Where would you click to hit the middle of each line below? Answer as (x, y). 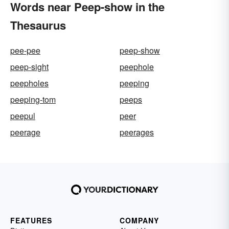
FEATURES (31, 220)
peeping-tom (33, 99)
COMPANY (139, 220)
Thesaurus (38, 25)
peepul (23, 116)
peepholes (29, 83)
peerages (137, 132)
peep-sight (29, 67)
